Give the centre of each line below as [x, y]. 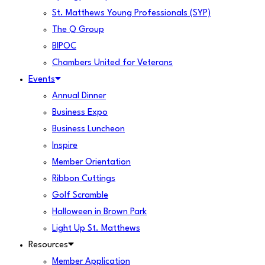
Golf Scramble [80, 195]
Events [42, 80]
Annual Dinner [79, 96]
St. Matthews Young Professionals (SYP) [131, 13]
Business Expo [80, 113]
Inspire [65, 146]
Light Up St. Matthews [96, 229]
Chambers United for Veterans [112, 63]
